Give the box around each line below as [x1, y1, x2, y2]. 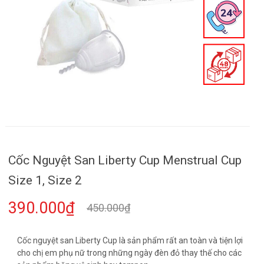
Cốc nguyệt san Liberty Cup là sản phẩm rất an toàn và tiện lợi [16, 236, 243, 245]
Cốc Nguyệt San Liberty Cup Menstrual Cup [8, 153, 242, 167]
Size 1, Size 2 [8, 173, 82, 187]
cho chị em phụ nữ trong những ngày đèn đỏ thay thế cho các [16, 248, 242, 258]
